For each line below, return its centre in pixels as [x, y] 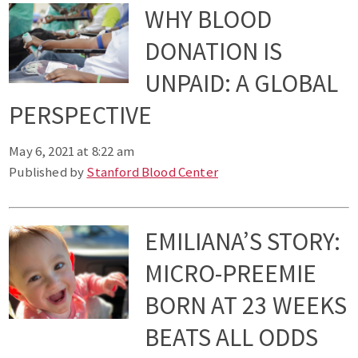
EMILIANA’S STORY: [243, 242]
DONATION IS [214, 52]
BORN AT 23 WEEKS [246, 306]
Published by [48, 172]
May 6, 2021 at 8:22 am [72, 151]
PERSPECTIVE [81, 115]
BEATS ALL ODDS [232, 338]
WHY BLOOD [209, 20]
